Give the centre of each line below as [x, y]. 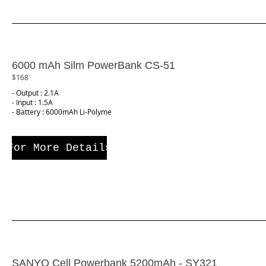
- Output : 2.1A [35, 92]
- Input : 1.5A [32, 102]
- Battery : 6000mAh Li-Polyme [62, 111]
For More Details [59, 148]
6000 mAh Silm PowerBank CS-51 [94, 66]
